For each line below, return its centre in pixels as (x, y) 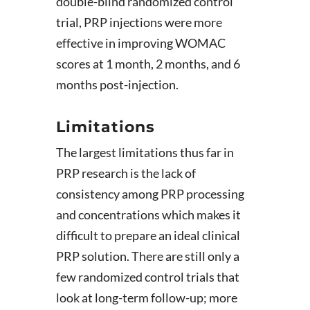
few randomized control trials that (147, 277)
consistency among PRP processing (150, 194)
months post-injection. (117, 84)
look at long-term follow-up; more (146, 298)
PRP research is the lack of (126, 173)
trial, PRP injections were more (139, 22)
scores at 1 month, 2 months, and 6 (148, 64)
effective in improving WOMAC (140, 43)
